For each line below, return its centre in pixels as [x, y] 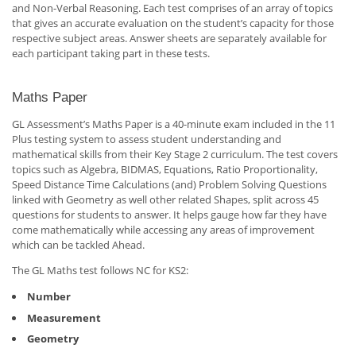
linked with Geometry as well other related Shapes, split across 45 [165, 200]
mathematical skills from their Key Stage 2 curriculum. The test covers [175, 155]
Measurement [64, 317]
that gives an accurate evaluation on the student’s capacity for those [173, 23]
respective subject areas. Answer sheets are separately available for [169, 39]
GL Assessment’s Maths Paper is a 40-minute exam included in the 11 [174, 124]
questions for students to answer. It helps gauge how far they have [169, 215]
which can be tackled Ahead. [78, 245]
